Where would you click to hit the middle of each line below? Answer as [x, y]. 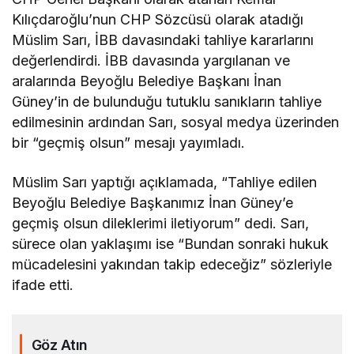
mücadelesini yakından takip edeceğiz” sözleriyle [172, 265]
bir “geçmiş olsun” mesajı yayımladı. [129, 143]
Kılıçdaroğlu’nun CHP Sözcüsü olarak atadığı [158, 20]
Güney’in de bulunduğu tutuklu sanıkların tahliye [167, 102]
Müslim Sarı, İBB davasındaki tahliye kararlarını [163, 40]
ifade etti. [43, 285]
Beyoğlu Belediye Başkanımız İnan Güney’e [153, 203]
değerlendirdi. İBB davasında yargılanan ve [151, 61]
